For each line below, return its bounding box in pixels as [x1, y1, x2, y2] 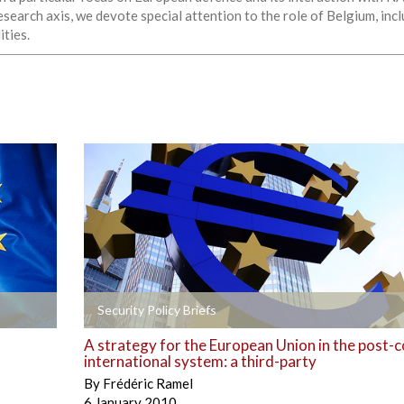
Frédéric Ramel [102, 374, 193, 391]
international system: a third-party [83, 351, 317, 371]
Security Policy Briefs [96, 301, 216, 317]
